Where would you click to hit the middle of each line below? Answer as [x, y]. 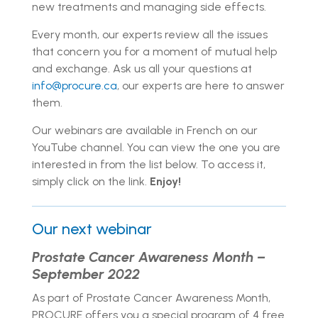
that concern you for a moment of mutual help [154, 51]
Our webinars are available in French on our [145, 130]
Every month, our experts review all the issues [150, 34]
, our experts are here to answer [201, 85]
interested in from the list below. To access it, [149, 164]
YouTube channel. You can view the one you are [156, 147]
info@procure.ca [75, 85]
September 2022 [86, 274]
